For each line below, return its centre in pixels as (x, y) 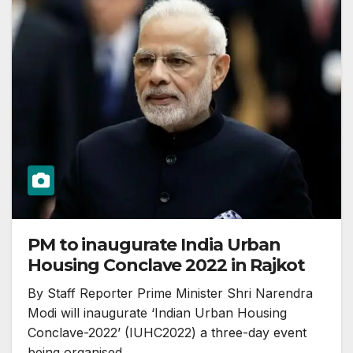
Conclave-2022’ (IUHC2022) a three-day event (167, 333)
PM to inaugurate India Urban (154, 245)
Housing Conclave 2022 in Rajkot (166, 266)
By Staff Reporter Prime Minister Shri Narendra (170, 294)
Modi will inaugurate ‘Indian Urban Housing (157, 313)
